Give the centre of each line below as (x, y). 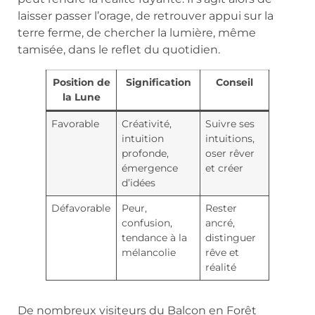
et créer (225, 168)
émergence (150, 168)
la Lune (81, 97)
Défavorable (81, 208)
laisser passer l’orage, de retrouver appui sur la (146, 15)
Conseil (234, 82)
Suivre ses (230, 123)
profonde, (146, 153)
